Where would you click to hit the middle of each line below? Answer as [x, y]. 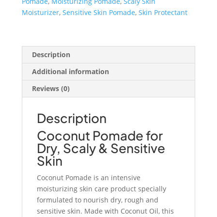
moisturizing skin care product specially [101, 189]
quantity [35, 19]
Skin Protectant [163, 13]
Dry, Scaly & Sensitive [101, 148]
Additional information [70, 72]
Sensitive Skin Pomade [99, 13]
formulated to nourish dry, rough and [97, 200]
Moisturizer [40, 13]
